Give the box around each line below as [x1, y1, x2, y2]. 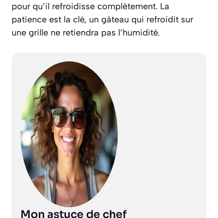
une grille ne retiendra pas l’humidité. [12, 27, 160, 38]
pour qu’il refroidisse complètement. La [12, 1, 169, 12]
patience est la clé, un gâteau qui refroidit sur [12, 14, 193, 25]
